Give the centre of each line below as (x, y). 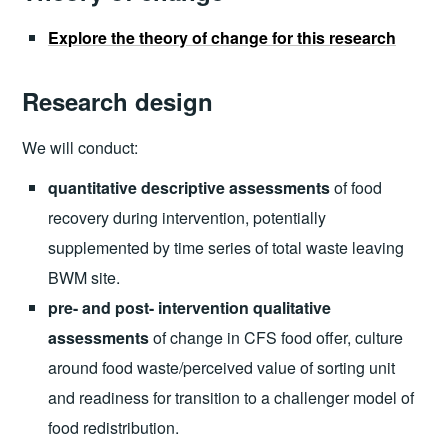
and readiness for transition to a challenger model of (230, 398)
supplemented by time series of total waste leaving (225, 248)
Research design (118, 100)
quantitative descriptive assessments (188, 188)
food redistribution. (113, 428)
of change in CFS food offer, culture (275, 338)
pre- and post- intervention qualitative (189, 308)
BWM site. (83, 278)
